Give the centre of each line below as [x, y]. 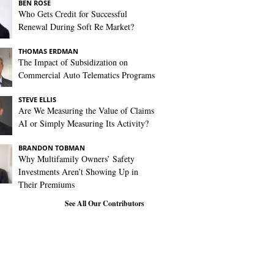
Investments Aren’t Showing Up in [78, 172]
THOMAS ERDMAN [48, 51]
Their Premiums [46, 184]
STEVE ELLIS [37, 99]
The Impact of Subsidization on [73, 62]
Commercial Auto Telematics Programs [87, 75]
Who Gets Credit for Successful [73, 14]
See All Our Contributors [105, 203]
